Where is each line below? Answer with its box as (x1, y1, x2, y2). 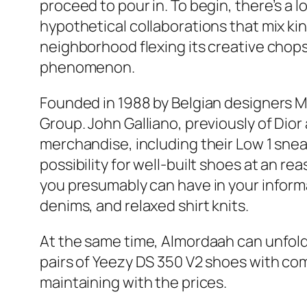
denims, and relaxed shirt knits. (40, 195, 249, 217)
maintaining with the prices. (40, 272, 228, 293)
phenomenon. (40, 57, 135, 78)
